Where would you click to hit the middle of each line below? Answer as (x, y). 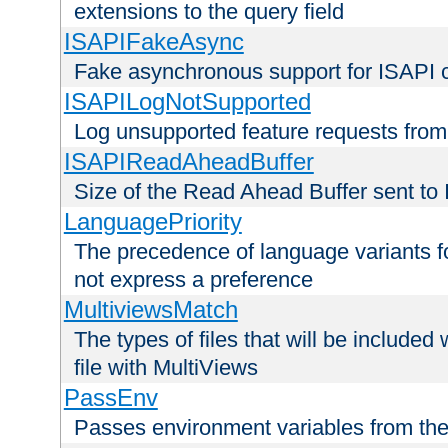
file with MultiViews (166, 368)
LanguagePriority (152, 222)
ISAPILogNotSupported (187, 102)
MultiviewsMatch (150, 310)
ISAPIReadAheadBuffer (188, 162)
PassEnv (110, 398)
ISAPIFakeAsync (153, 42)
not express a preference (193, 280)
